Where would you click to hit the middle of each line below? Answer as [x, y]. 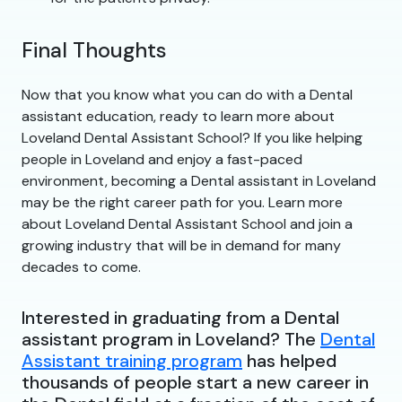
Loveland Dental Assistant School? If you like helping [192, 137]
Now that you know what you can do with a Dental [187, 94]
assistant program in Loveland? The [171, 339]
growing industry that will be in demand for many [181, 245]
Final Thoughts [94, 50]
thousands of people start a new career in [195, 382]
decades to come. [81, 267]
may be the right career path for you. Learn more [182, 202]
